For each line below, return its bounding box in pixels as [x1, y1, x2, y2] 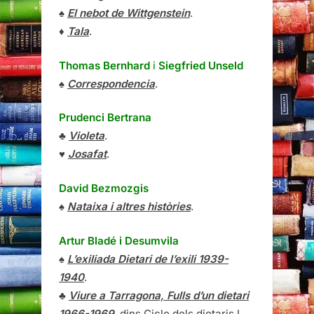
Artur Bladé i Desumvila [59, 233, 179, 247]
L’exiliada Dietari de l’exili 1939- [67, 252, 228, 266]
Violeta [69, 129, 104, 143]
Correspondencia [67, 76, 155, 90]
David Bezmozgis [59, 182, 149, 196]
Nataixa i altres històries [67, 200, 191, 214]
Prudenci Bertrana [59, 111, 151, 125]
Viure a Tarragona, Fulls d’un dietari [69, 288, 249, 302]
